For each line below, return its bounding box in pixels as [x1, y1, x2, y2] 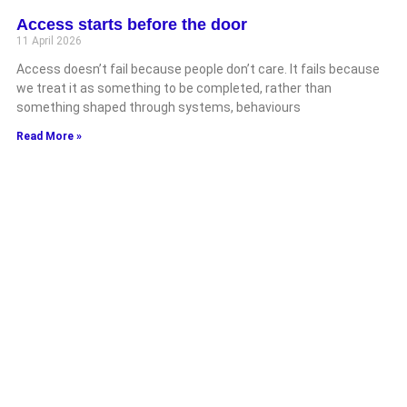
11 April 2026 [16, 34, 82, 47]
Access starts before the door [16, 15, 247, 34]
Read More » [16, 129, 82, 143]
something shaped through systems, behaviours [16, 99, 301, 114]
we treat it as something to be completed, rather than [16, 80, 332, 95]
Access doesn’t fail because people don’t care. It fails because [16, 61, 380, 76]
